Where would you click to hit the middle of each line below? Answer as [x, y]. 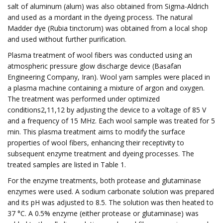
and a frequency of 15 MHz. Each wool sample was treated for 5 [111, 121]
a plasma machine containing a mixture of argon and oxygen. [106, 88]
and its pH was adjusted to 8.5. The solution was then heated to [111, 202]
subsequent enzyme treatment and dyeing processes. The [101, 154]
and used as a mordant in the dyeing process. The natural [100, 17]
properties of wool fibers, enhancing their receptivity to [96, 143]
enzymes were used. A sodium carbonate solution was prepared [111, 191]
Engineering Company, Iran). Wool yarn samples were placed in [109, 77]
